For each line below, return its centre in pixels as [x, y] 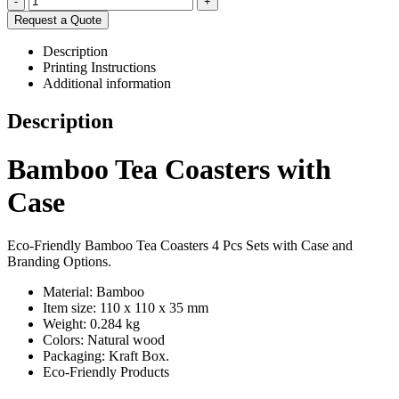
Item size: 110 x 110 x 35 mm [126, 307]
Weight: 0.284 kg [91, 323]
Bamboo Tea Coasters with [169, 169]
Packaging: [76, 355]
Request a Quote [58, 20]
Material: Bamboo [94, 291]
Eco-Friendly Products [106, 371]
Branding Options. [59, 261]
